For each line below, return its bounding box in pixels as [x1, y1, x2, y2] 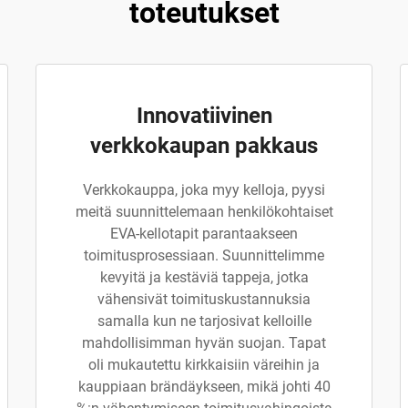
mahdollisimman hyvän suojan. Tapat [82, 334, 326, 352]
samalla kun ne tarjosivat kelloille [97, 312, 311, 330]
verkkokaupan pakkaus [90, 133, 318, 158]
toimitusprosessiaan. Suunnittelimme [84, 247, 324, 264]
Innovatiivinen [136, 103, 272, 128]
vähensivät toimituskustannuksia [97, 291, 311, 308]
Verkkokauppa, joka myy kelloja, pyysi [83, 181, 325, 199]
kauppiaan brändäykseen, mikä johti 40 [77, 378, 331, 395]
